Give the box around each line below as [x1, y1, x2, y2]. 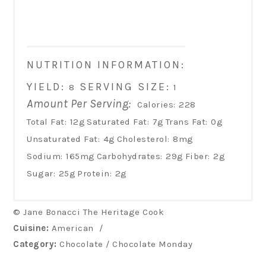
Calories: [137, 99, 176, 110]
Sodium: [27, 150, 63, 161]
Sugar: [27, 167, 56, 179]
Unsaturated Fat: [27, 133, 100, 144]
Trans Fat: [165, 116, 208, 127]
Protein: [77, 167, 112, 179]
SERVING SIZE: [79, 80, 170, 93]
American [49, 222, 97, 233]
